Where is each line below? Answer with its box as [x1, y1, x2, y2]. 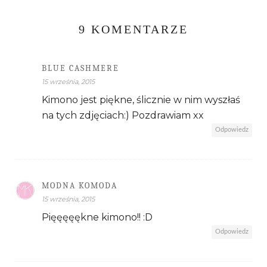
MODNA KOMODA [42, 180, 117, 191]
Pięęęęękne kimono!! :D [42, 211, 153, 223]
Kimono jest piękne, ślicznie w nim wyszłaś [42, 94, 240, 105]
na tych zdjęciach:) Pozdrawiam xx [42, 109, 204, 121]
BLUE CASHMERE [42, 63, 119, 73]
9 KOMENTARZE [79, 22, 188, 36]
